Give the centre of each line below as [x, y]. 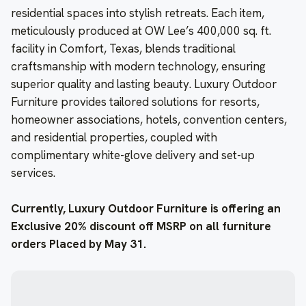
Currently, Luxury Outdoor [82, 208]
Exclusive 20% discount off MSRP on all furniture [141, 226]
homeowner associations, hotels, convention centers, [149, 119]
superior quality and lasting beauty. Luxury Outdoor [144, 84]
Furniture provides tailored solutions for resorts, [135, 101]
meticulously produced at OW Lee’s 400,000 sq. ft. [141, 30]
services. [33, 172]
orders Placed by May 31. [79, 244]
